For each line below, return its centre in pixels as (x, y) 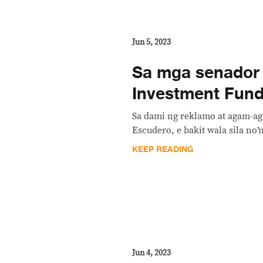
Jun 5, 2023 (152, 42)
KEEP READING (163, 149)
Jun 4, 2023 (152, 253)
